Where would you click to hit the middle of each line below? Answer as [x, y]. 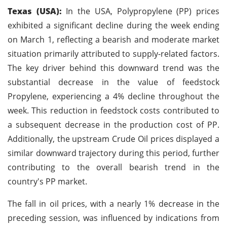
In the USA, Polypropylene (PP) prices [141, 11]
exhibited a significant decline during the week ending [113, 25]
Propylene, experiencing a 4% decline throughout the [113, 96]
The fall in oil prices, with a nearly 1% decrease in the [113, 203]
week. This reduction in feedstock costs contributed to [113, 110]
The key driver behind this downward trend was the [113, 68]
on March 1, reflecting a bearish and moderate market [113, 39]
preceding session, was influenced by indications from [113, 218]
